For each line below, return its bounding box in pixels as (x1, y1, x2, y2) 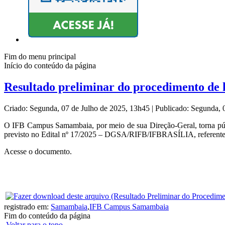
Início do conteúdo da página (4, 61, 96, 70)
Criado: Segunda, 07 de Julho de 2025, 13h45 (4, 104, 152, 113)
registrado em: (4, 202, 51, 211)
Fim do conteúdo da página (4, 211, 90, 220)
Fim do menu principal (4, 52, 76, 61)
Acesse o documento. (4, 147, 74, 156)
